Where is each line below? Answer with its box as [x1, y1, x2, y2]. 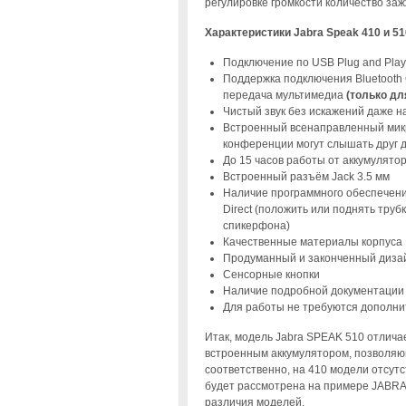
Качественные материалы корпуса [222, 235, 402, 248]
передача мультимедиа [222, 88, 346, 101]
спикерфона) [222, 218, 290, 232]
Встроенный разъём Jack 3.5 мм [222, 169, 390, 183]
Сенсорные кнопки [222, 267, 320, 281]
